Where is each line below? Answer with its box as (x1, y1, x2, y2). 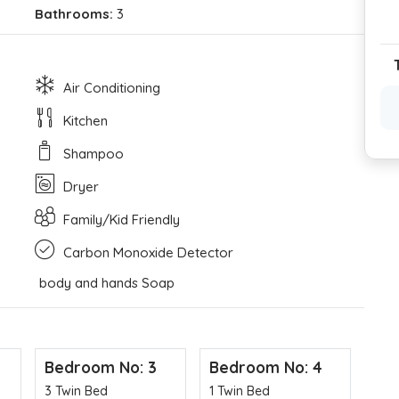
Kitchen (60, 111, 108, 129)
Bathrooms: (35, 4, 113, 22)
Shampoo (60, 144, 124, 162)
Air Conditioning (60, 78, 160, 96)
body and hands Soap (39, 273, 175, 291)
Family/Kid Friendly (60, 210, 180, 228)
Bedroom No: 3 (45, 356, 157, 377)
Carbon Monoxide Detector (60, 243, 233, 261)
